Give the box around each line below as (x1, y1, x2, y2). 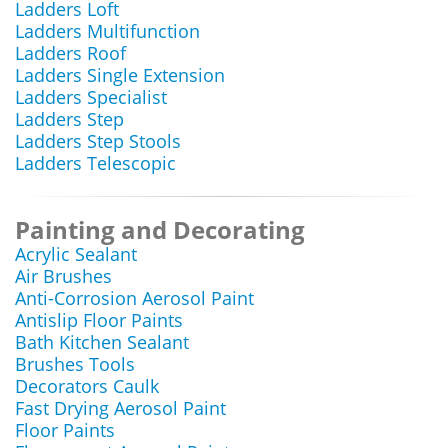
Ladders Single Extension (15, 63, 225, 87)
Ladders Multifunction (15, 19, 200, 43)
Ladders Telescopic (15, 151, 176, 175)
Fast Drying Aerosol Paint (15, 396, 226, 420)
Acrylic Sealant (15, 242, 137, 266)
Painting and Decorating (15, 213, 305, 246)
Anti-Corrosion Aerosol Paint (15, 286, 254, 310)
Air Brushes (15, 264, 112, 288)
